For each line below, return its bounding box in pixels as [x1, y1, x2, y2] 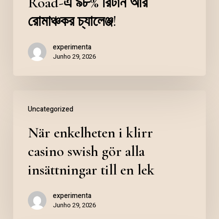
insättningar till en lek [27, 160, 154, 179]
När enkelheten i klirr [27, 123, 153, 142]
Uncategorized [27, 104, 73, 114]
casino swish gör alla [27, 142, 145, 160]
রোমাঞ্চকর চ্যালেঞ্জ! [27, 12, 116, 30]
